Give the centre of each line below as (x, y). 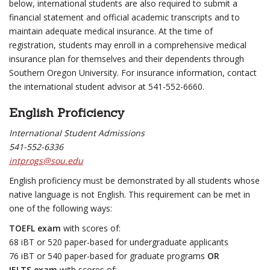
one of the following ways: (61, 208)
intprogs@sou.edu (46, 161)
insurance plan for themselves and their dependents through (127, 59)
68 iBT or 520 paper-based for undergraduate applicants (119, 242)
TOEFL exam (35, 228)
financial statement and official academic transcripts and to (124, 17)
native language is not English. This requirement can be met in (130, 194)
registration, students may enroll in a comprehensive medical (128, 45)
